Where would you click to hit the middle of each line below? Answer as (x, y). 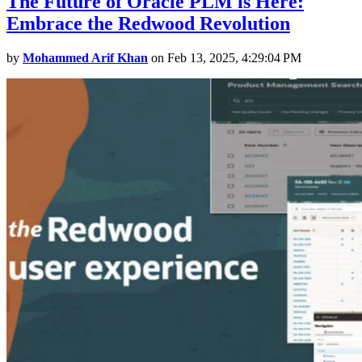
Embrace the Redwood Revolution (148, 24)
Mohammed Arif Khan (85, 58)
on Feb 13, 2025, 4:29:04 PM (225, 58)
